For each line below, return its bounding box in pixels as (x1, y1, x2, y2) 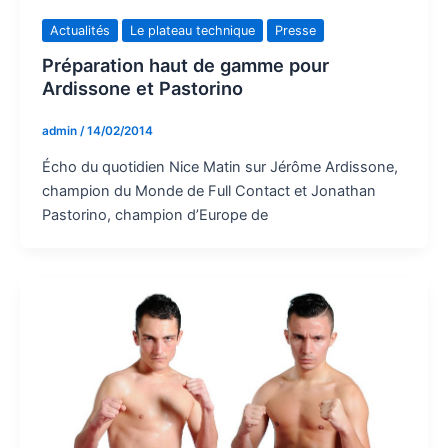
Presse (274, 22, 316, 38)
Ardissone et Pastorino (41, 76, 243, 99)
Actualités (49, 22, 110, 38)
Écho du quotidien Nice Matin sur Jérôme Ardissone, (41, 157, 398, 176)
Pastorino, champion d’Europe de (41, 205, 268, 224)
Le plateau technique (129, 22, 255, 38)
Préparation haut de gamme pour (41, 53, 329, 76)
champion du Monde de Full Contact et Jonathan (41, 181, 376, 200)
